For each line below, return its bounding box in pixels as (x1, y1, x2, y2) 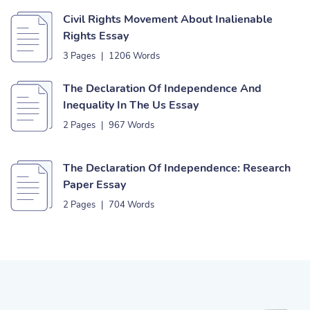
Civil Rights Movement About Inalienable (63, 12, 273, 27)
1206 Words (109, 50, 160, 62)
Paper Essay (63, 177, 126, 192)
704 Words (109, 199, 154, 211)
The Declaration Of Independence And (63, 81, 262, 96)
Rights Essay (63, 28, 129, 44)
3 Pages (63, 50, 95, 62)
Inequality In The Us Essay (63, 98, 199, 113)
